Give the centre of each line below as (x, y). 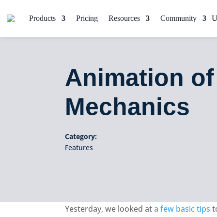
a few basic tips (182, 209)
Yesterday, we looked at (110, 209)
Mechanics (128, 106)
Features (79, 147)
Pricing (87, 18)
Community (178, 18)
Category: (81, 136)
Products (42, 18)
